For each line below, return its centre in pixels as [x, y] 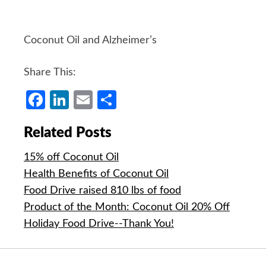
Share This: [50, 72]
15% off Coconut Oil [71, 158]
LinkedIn [104, 99]
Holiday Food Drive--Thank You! [99, 224]
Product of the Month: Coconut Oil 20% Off [127, 208]
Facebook [85, 99]
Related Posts [68, 133]
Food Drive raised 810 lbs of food [102, 191]
